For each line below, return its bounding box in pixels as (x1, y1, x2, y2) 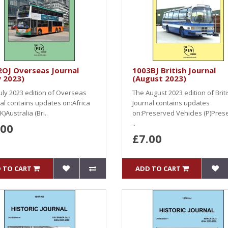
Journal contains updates (132, 98, 210, 107)
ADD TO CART (135, 164, 181, 173)
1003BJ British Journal (132, 65, 216, 75)
